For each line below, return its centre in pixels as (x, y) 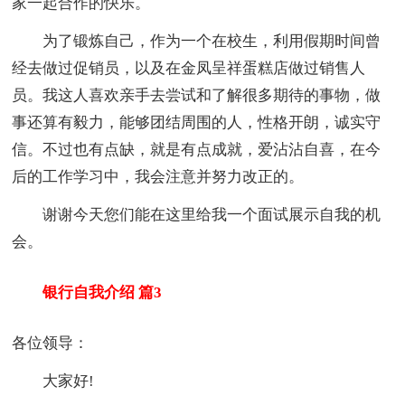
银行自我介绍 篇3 (87, 293)
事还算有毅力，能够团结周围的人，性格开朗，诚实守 (197, 122)
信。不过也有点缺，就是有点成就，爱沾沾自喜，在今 (197, 149)
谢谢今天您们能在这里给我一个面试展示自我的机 (197, 214)
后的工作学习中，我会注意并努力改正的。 (158, 176)
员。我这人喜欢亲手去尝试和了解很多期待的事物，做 (197, 95)
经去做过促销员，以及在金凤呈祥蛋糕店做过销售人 (189, 68)
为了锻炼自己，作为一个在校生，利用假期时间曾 (197, 41)
